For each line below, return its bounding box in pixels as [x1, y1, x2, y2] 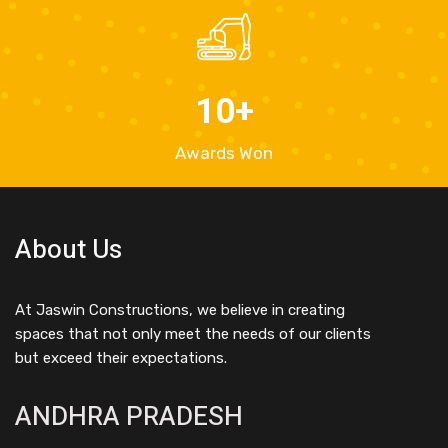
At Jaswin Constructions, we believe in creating [15, 301, 345, 320]
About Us [15, 231, 122, 270]
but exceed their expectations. [15, 349, 227, 368]
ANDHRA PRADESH [15, 398, 243, 437]
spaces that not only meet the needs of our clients [15, 325, 371, 344]
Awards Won [175, 143, 273, 164]
